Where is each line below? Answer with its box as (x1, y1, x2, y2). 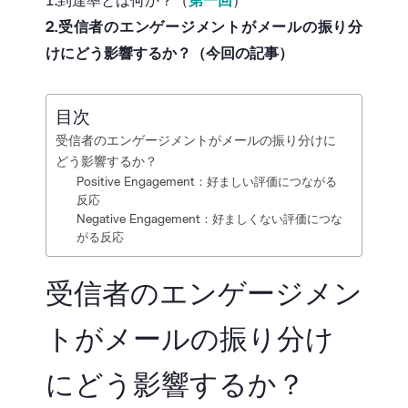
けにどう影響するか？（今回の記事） (46, 45, 293, 63)
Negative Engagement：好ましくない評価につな (76, 212, 342, 227)
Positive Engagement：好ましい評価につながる (76, 175, 337, 189)
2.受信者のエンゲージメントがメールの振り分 (46, 18, 362, 36)
